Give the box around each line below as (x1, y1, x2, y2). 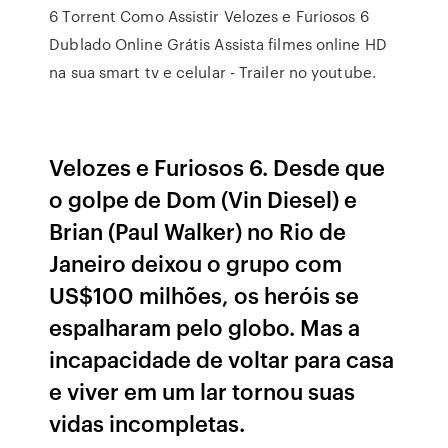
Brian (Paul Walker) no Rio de (49, 215, 347, 246)
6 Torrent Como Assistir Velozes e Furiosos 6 (49, 5, 369, 27)
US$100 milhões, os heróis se (49, 279, 360, 310)
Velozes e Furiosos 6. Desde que (49, 151, 386, 182)
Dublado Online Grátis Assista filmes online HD (49, 33, 387, 55)
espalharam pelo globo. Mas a (49, 311, 361, 342)
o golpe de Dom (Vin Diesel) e (49, 183, 358, 214)
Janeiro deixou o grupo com (49, 247, 343, 278)
